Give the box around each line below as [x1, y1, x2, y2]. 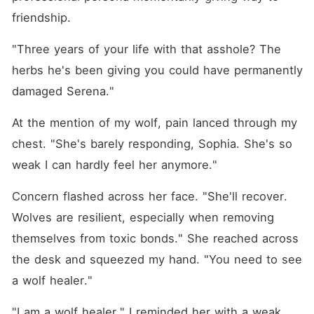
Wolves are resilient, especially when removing [11, 210, 274, 224]
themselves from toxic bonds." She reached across [11, 231, 299, 245]
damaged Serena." [11, 84, 114, 98]
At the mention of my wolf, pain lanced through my [11, 116, 297, 130]
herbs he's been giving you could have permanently [11, 63, 303, 77]
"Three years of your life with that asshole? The [11, 42, 281, 56]
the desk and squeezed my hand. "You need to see [11, 252, 302, 266]
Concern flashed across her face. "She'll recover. [11, 189, 287, 203]
